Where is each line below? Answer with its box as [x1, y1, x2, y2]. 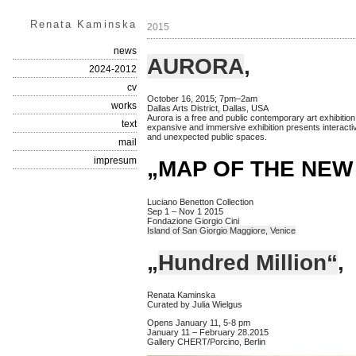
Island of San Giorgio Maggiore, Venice [147, 225, 296, 235]
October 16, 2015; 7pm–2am [147, 94, 257, 104]
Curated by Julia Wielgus [147, 300, 242, 310]
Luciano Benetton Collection [147, 196, 253, 207]
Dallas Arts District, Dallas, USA [147, 103, 269, 114]
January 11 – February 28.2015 [147, 327, 269, 338]
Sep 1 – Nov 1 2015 [147, 206, 223, 216]
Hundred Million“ [158, 250, 338, 275]
